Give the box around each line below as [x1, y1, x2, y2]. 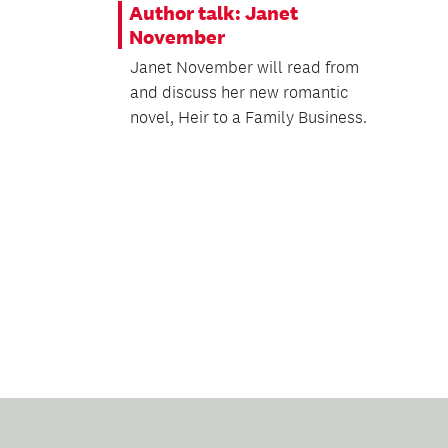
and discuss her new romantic [129, 82, 348, 103]
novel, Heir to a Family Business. [129, 107, 367, 128]
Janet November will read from [129, 57, 359, 78]
